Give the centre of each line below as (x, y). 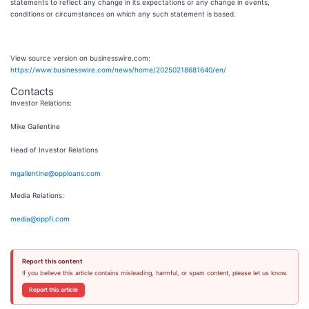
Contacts (32, 91)
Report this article (53, 290)
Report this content (52, 261)
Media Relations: (37, 195)
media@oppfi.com (40, 219)
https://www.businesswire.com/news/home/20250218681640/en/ (118, 70)
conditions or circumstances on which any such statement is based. (123, 14)
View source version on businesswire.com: (80, 58)
